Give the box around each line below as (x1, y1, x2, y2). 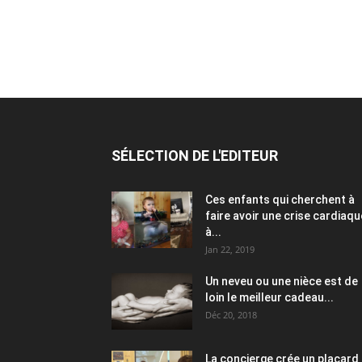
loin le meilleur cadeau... (205, 290, 334, 304)
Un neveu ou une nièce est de (205, 274, 358, 288)
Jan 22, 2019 (205, 242, 255, 255)
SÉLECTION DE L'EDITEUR (112, 146, 278, 164)
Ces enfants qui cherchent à (205, 192, 355, 206)
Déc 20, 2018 (205, 308, 257, 321)
